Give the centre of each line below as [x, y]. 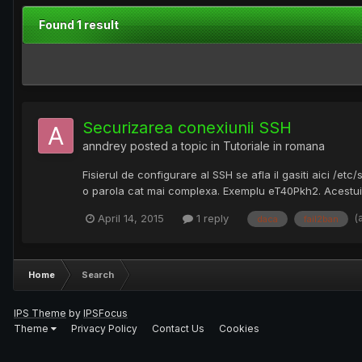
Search [98, 274]
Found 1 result [79, 25]
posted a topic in [175, 146]
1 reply [211, 219]
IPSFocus [105, 313]
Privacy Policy [104, 328]
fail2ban [321, 219]
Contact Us [178, 328]
